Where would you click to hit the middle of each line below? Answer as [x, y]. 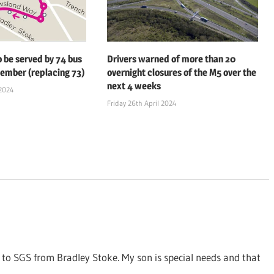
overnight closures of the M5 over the [181, 73]
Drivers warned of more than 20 [171, 59]
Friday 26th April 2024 [141, 103]
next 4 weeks [134, 86]
